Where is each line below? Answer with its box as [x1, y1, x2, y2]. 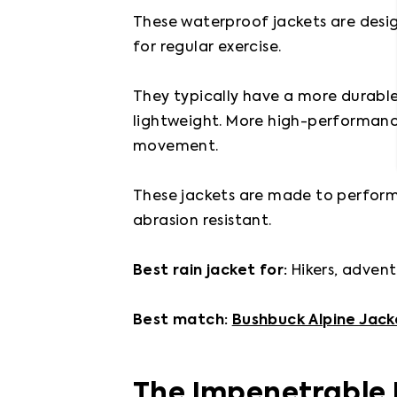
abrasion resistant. [133, 214, 272, 229]
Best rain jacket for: [133, 264, 292, 278]
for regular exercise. [133, 41, 282, 55]
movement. [133, 140, 219, 154]
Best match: [133, 314, 232, 328]
